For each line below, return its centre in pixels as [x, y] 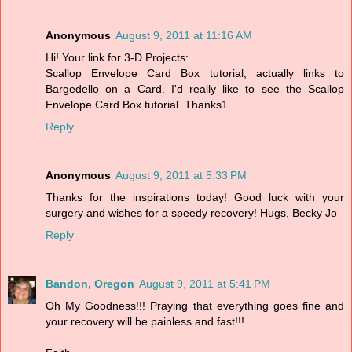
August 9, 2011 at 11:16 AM [184, 35]
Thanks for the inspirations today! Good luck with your [195, 197]
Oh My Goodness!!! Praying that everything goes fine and [195, 305]
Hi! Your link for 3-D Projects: [117, 57]
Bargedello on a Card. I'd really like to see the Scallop [195, 88]
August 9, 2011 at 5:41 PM [205, 283]
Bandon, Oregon [90, 283]
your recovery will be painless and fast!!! [145, 321]
